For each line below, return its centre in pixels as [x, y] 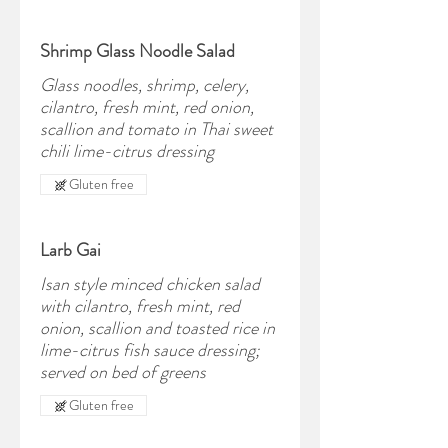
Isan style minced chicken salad [150, 284]
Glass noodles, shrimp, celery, [144, 85]
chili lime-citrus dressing [127, 151]
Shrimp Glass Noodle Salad [137, 51]
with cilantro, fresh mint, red [140, 306]
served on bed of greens [123, 372]
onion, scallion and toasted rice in [157, 328]
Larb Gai [70, 250]
